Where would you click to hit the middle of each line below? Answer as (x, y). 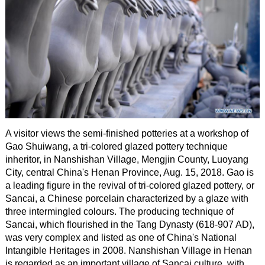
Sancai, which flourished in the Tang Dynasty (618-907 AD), (130, 225)
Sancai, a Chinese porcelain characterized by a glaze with (127, 199)
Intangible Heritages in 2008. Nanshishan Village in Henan (128, 251)
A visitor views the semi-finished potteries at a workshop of (127, 134)
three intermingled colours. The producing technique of (119, 212)
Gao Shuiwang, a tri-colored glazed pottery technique (116, 147)
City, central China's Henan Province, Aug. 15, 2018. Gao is (129, 173)
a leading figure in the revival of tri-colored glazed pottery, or (130, 186)
